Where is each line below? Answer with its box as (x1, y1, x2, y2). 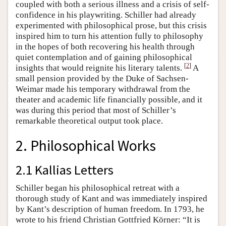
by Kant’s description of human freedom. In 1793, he (16, 204, 204, 214)
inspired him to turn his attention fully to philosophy (16, 31, 203, 41)
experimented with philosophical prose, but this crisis (16, 21, 207, 31)
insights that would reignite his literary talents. (16, 63, 184, 73)
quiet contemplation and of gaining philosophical (16, 52, 192, 63)
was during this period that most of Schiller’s (16, 105, 176, 116)
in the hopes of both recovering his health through (16, 42, 195, 52)
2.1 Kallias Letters (16, 161, 114, 178)
